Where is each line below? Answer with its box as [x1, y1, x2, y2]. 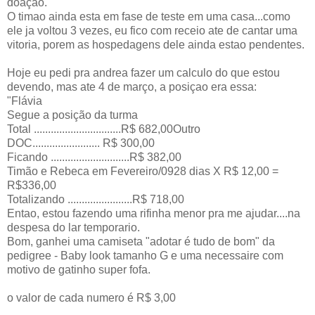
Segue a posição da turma [7, 108, 138, 121]
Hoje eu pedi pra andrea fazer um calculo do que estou [7, 66, 280, 79]
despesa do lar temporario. [7, 221, 140, 233]
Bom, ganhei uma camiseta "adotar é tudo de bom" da [7, 235, 275, 247]
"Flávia [7, 94, 42, 107]
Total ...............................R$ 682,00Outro [7, 122, 200, 135]
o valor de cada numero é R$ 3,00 [7, 291, 176, 304]
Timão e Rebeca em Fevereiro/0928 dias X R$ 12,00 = [7, 165, 278, 177]
